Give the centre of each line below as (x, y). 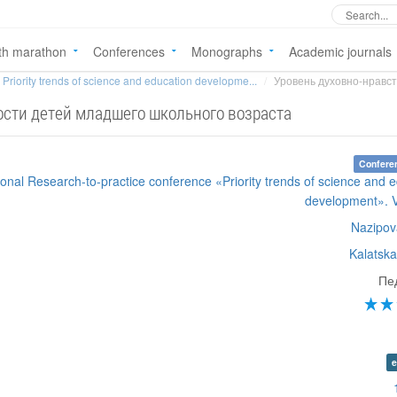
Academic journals (340, 51)
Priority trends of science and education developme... (130, 80)
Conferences (129, 51)
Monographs (227, 51)
